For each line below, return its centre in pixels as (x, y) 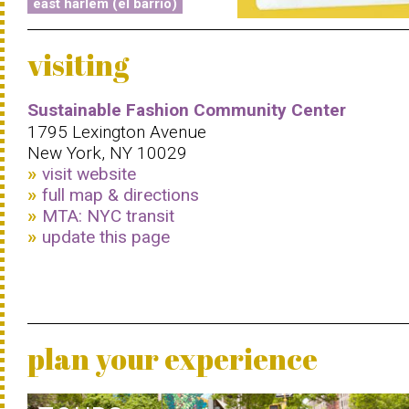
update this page (106, 237)
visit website (89, 174)
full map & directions (121, 195)
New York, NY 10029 (107, 153)
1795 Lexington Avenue (117, 132)
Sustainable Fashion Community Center (187, 110)
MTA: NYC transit (108, 216)
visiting (78, 64)
